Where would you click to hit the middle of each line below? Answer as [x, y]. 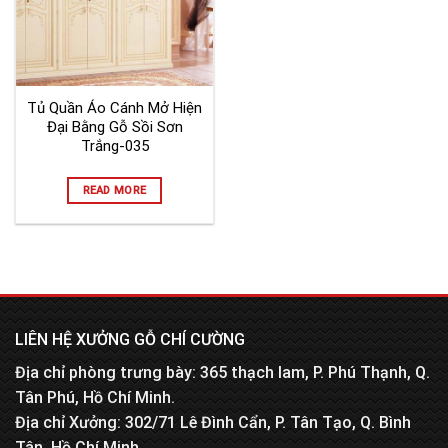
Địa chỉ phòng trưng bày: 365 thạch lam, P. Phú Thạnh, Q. [222, 373]
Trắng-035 [114, 146]
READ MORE [114, 190]
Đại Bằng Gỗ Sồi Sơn [114, 127]
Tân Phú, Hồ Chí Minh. [95, 398]
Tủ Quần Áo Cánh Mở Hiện [114, 108]
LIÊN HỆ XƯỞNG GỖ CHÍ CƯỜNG [130, 340]
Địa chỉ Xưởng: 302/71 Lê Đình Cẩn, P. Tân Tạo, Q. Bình [213, 423]
